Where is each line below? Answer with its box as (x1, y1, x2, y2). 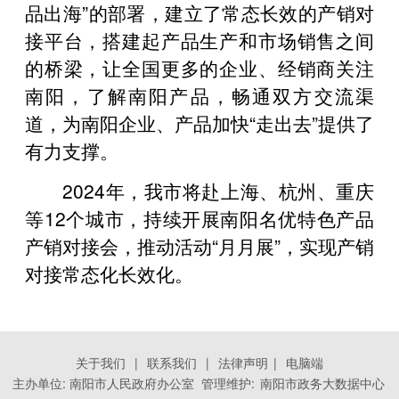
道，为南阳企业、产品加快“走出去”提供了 (25, 109, 374, 136)
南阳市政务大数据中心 (260, 374, 385, 393)
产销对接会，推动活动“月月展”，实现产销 (25, 232, 374, 259)
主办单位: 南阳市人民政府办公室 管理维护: (12, 374, 258, 393)
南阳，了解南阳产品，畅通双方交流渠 (25, 81, 374, 109)
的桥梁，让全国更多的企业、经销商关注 (25, 53, 374, 81)
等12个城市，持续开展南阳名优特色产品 (25, 204, 374, 232)
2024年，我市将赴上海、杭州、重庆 (62, 176, 374, 204)
